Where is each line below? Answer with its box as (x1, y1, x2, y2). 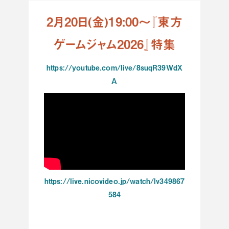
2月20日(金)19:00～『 (47, 12, 158, 31)
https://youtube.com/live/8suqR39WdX (47, 61, 182, 73)
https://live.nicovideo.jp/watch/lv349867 (44, 175, 185, 187)
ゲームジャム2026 (54, 35, 144, 54)
